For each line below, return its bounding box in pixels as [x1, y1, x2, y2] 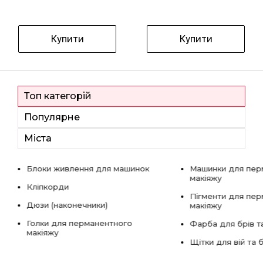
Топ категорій [24, 90, 92, 102]
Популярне [24, 111, 80, 123]
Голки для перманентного [26, 218, 132, 228]
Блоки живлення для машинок [26, 163, 149, 173]
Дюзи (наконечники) [26, 200, 107, 210]
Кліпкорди [26, 181, 69, 191]
